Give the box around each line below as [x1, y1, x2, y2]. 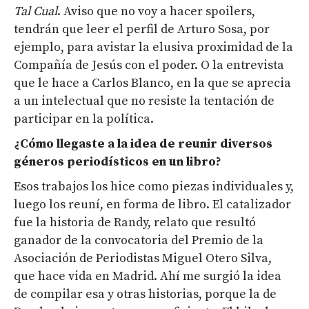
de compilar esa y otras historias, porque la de [14, 286, 277, 303]
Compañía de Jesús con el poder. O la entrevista [14, 57, 284, 74]
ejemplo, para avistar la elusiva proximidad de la [14, 39, 293, 56]
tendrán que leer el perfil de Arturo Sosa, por [14, 21, 270, 38]
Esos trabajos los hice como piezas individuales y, [14, 179, 294, 195]
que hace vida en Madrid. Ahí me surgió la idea [14, 268, 281, 285]
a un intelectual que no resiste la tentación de [14, 93, 275, 110]
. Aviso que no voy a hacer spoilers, [57, 3, 255, 20]
